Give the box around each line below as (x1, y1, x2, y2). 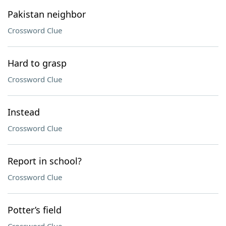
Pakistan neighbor (8, 8, 86, 20)
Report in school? (8, 155, 82, 167)
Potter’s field (8, 204, 62, 216)
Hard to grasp (8, 57, 67, 69)
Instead (8, 106, 40, 118)
